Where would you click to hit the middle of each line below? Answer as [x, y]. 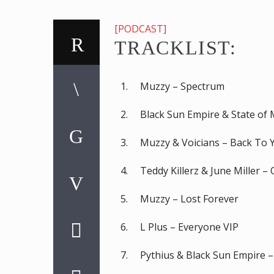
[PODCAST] [140, 29]
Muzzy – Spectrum [182, 86]
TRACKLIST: [175, 48]
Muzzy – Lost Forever [189, 198]
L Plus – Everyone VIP [189, 227]
